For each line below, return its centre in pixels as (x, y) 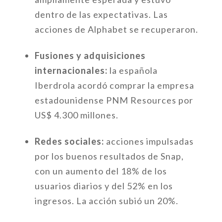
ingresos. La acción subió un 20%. (106, 201)
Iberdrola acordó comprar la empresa (114, 85)
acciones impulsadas (150, 141)
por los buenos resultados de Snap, (109, 156)
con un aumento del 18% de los (101, 171)
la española (133, 70)
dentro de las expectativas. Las (101, 14)
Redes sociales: (70, 141)
